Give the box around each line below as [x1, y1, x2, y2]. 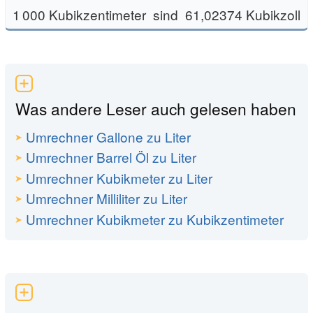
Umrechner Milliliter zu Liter [26, 189, 188, 208]
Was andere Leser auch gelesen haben [15, 97, 296, 120]
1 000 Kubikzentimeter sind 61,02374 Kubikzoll [13, 4, 300, 24]
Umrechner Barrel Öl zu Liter [26, 147, 197, 167]
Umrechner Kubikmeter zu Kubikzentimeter [26, 209, 284, 228]
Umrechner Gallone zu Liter [26, 126, 191, 146]
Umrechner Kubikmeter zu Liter [26, 168, 213, 187]
